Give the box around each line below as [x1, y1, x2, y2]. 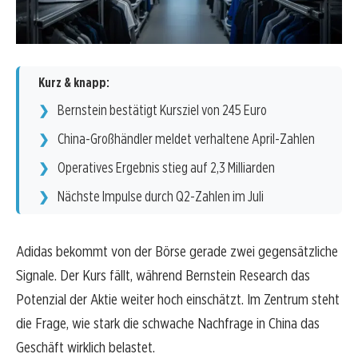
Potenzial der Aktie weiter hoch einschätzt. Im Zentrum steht [16, 290, 340, 309]
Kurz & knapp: [38, 75, 109, 91]
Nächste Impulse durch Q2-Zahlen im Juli [58, 188, 264, 205]
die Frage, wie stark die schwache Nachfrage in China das [16, 314, 320, 333]
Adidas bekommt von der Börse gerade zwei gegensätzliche [16, 242, 338, 261]
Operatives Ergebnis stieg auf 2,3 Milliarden [58, 159, 275, 177]
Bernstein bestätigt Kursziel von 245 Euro [58, 101, 267, 119]
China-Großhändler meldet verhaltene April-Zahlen [58, 130, 315, 148]
